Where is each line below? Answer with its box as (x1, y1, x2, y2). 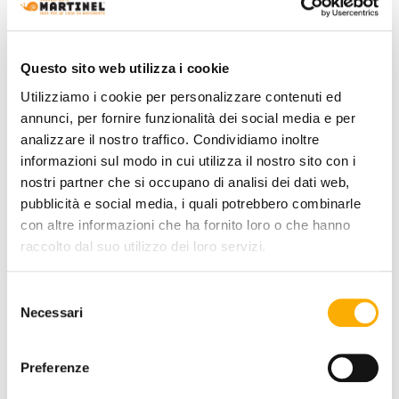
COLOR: (26, 332, 80, 353)
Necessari (20, 305, 83, 321)
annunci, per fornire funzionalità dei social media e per (20, 110, 355, 126)
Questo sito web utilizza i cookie (20, 61, 230, 77)
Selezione (6, 287, 64, 303)
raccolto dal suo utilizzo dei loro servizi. (20, 238, 266, 254)
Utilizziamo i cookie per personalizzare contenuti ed (20, 88, 341, 104)
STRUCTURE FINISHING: (26, 45, 204, 65)
